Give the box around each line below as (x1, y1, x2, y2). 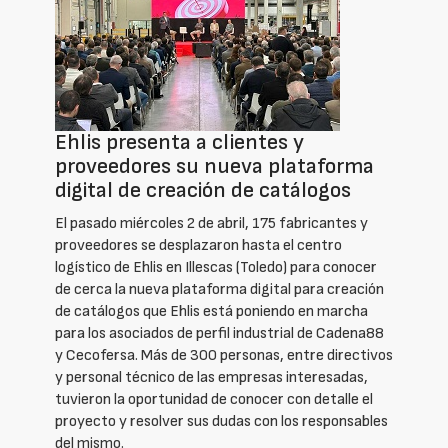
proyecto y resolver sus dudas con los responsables (55, 412, 388, 431)
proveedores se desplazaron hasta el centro (55, 236, 342, 255)
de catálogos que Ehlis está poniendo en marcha (55, 302, 368, 321)
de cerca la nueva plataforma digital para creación (55, 280, 384, 299)
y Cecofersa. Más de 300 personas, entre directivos (55, 346, 393, 365)
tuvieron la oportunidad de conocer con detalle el (55, 390, 373, 409)
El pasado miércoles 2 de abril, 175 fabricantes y (55, 214, 368, 233)
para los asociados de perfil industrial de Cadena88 (55, 324, 384, 343)
